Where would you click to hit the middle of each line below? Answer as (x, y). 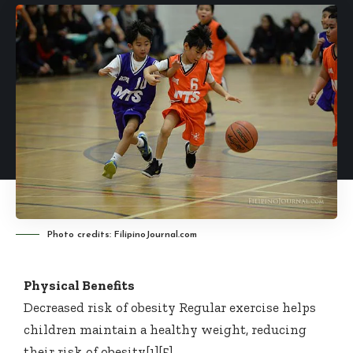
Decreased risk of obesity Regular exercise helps (170, 308)
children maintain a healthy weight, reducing (165, 330)
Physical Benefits (79, 286)
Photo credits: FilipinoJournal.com (122, 235)
